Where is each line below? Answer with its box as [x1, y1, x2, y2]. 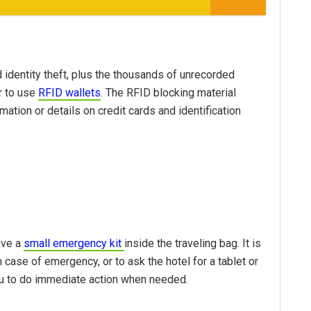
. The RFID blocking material [101, 85, 236, 99]
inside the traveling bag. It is [124, 237, 261, 251]
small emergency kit [24, 237, 124, 251]
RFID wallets [38, 85, 101, 99]
